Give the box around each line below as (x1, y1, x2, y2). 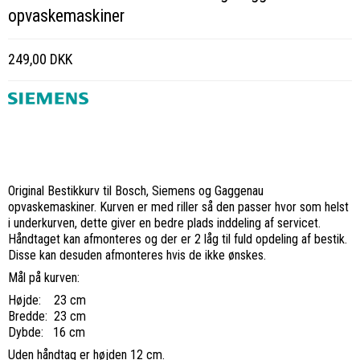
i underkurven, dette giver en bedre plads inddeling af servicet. (8, 215, 321, 231)
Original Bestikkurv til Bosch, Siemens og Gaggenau (8, 183, 264, 199)
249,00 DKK (8, 51, 72, 68)
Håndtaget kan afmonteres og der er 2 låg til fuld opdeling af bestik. (8, 231, 347, 247)
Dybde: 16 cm (8, 325, 88, 341)
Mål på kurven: (8, 270, 80, 286)
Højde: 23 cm (8, 292, 86, 309)
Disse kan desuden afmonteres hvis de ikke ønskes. (8, 247, 266, 264)
